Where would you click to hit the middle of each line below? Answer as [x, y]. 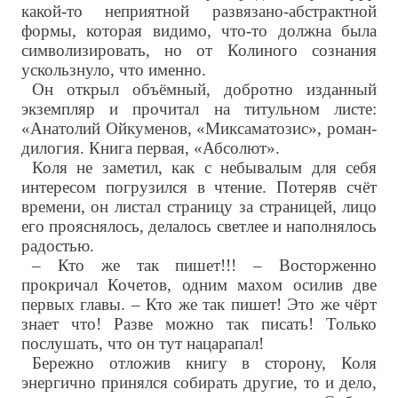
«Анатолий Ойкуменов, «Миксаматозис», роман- [199, 129]
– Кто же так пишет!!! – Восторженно [204, 266]
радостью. [57, 246]
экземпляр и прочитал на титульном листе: [199, 109]
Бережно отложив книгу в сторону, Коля [204, 363]
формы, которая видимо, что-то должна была [199, 31]
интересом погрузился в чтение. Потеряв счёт [199, 187]
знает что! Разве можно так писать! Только [199, 324]
